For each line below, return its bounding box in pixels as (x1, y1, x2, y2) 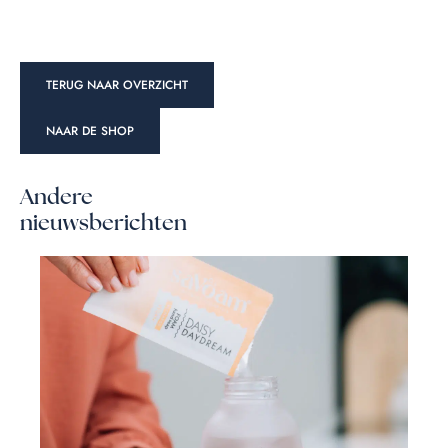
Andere (20, 185, 93, 208)
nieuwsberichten (20, 211, 187, 234)
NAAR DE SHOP (46, 121, 134, 140)
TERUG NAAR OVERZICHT (46, 75, 188, 94)
